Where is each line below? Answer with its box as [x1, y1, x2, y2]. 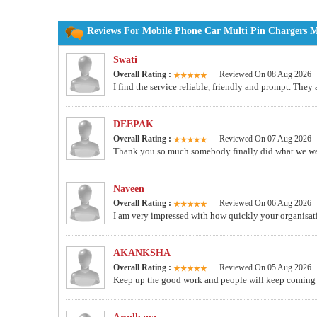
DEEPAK [113, 119, 154, 130]
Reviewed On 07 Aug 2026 [219, 134, 311, 144]
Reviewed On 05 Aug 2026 [219, 263, 311, 273]
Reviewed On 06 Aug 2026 [219, 198, 311, 209]
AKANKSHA [113, 248, 171, 259]
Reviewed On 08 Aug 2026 [219, 69, 311, 80]
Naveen [113, 183, 144, 195]
